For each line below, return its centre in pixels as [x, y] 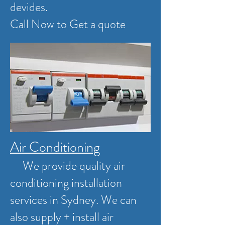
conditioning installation [66, 183]
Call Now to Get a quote [68, 24]
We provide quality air [68, 166]
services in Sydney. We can [73, 200]
